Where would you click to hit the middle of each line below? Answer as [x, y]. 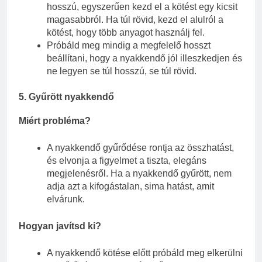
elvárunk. [66, 199]
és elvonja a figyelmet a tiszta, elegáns [127, 161]
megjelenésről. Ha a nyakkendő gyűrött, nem [139, 174]
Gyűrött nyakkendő [71, 97]
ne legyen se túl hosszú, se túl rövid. [122, 71]
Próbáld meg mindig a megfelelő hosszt [129, 46]
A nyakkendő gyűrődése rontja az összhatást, [140, 148]
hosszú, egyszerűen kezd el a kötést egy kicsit [142, 7]
